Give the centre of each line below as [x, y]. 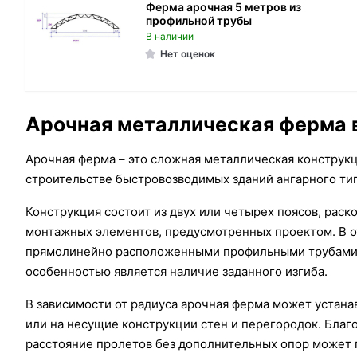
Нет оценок [188, 53]
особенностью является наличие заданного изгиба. [177, 271]
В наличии [170, 36]
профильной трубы [199, 20]
